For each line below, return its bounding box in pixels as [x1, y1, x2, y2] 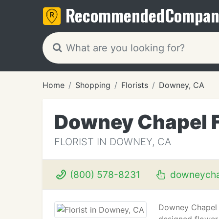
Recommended [66, 2, 165, 27]
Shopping [75, 80, 110, 90]
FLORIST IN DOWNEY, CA [54, 136, 171, 148]
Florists [121, 80, 148, 90]
